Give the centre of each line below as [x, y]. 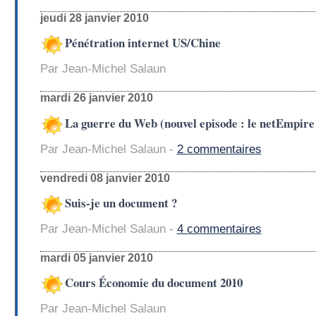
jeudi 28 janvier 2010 [94, 18]
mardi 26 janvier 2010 [96, 98]
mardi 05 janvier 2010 [96, 257]
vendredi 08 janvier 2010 [105, 178]
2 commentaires [219, 149]
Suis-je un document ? [121, 203]
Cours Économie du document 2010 [153, 283]
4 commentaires [219, 229]
